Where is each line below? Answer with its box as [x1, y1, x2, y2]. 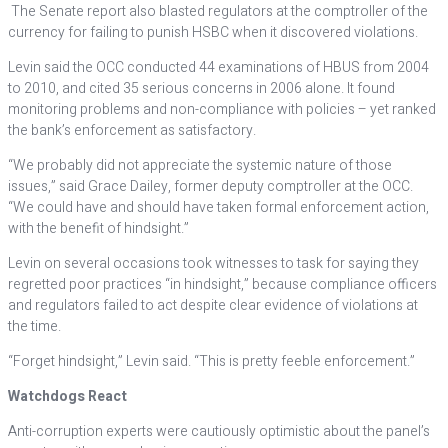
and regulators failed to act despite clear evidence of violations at [8, 295, 418, 316]
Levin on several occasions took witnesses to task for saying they [8, 253, 419, 274]
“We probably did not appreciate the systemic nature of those [8, 155, 392, 176]
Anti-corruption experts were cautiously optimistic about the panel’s [8, 421, 430, 442]
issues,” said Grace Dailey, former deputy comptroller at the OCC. [8, 176, 413, 197]
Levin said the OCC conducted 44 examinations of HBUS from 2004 [8, 57, 429, 78]
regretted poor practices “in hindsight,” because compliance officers [8, 274, 437, 295]
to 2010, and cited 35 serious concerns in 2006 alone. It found [8, 78, 395, 99]
